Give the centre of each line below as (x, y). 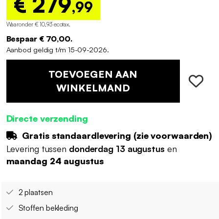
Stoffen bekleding (48, 208)
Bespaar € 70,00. (39, 38)
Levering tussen (37, 149)
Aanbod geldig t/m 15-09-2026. (57, 49)
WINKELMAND (93, 88)
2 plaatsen (35, 192)
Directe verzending (47, 118)
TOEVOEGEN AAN (93, 74)
